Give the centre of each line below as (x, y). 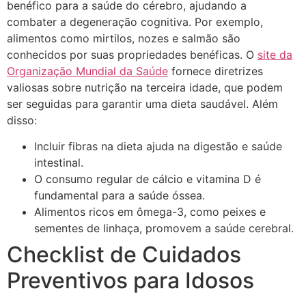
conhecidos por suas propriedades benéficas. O (132, 54)
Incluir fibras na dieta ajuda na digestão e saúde (158, 147)
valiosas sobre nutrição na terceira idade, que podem (145, 87)
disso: (22, 120)
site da (275, 54)
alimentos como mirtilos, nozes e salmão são (124, 38)
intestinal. (59, 163)
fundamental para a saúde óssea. (120, 196)
